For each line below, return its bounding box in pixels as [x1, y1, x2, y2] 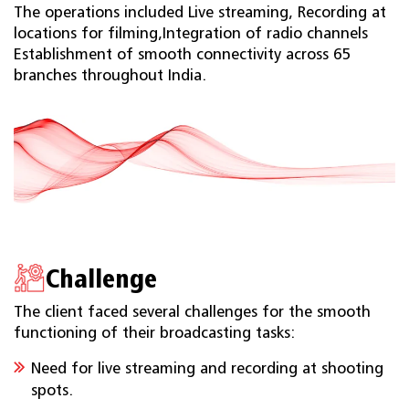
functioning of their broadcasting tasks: [14, 323, 295, 342]
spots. [31, 381, 73, 400]
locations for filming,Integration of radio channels [14, 24, 368, 43]
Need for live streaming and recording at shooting [31, 359, 383, 378]
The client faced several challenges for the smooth [14, 302, 371, 321]
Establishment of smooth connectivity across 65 [14, 45, 351, 64]
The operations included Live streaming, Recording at [14, 3, 386, 22]
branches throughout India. [14, 66, 206, 85]
